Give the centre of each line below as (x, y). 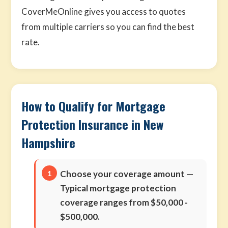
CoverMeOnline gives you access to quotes (104, 11)
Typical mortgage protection (118, 188)
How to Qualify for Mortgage (94, 106)
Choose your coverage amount (123, 174)
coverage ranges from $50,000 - (124, 202)
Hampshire (49, 142)
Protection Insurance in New (93, 124)
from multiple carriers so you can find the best (108, 27)
